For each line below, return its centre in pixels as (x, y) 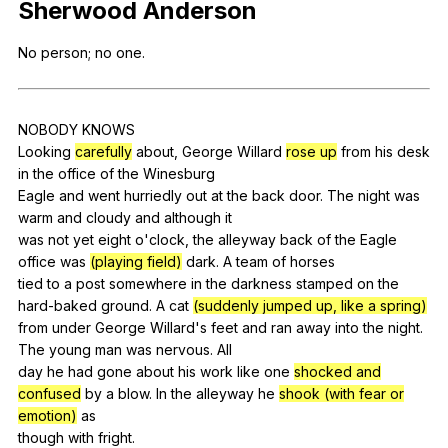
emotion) (47, 415)
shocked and (337, 371)
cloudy (108, 217)
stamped (324, 283)
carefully (103, 151)
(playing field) (136, 261)
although (192, 217)
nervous (183, 349)
